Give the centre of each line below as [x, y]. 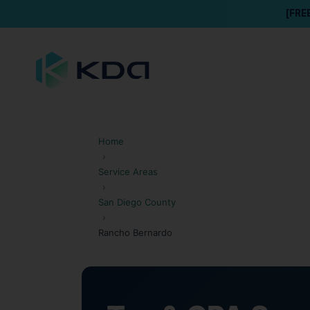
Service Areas [128, 171]
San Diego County [137, 202]
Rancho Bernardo [135, 232]
